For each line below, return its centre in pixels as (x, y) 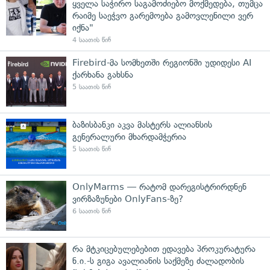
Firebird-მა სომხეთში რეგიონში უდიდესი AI (162, 62)
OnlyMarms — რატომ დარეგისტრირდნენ (159, 187)
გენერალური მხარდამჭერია (129, 137)
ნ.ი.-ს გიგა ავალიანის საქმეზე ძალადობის (158, 261)
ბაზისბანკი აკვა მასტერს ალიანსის (142, 124)
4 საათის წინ (92, 40)
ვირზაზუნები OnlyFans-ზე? (128, 199)
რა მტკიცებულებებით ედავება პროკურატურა (164, 249)
